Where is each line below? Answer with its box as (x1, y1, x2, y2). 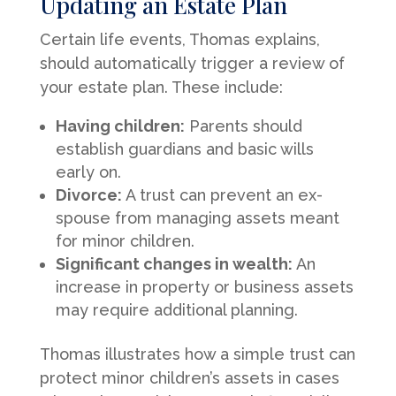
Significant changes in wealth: (55, 254, 296, 273)
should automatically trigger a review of (39, 53, 345, 72)
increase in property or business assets (55, 277, 354, 296)
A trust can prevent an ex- (121, 185, 323, 204)
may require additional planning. (55, 300, 298, 319)
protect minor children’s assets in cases (39, 368, 339, 387)
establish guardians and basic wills (55, 139, 314, 158)
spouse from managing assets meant (55, 208, 339, 227)
